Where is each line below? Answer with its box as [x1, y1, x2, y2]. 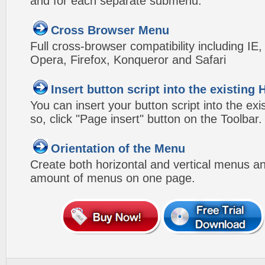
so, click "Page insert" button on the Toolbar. [30, 112, 262, 125]
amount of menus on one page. [30, 172, 195, 185]
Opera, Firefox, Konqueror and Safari [30, 53, 226, 66]
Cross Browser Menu [51, 24, 169, 37]
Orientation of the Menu [51, 142, 185, 155]
